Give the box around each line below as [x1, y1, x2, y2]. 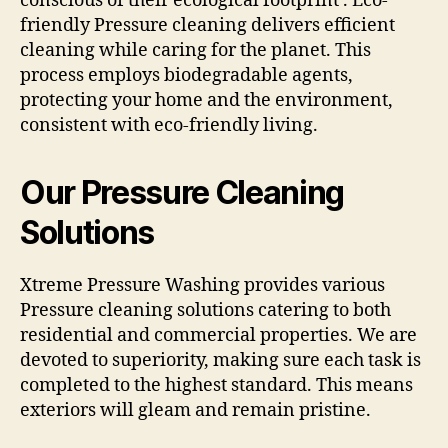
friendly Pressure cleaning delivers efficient [20, 14, 395, 38]
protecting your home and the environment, [20, 89, 393, 113]
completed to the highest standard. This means [20, 374, 413, 398]
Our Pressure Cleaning [20, 173, 345, 213]
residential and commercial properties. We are [20, 324, 417, 348]
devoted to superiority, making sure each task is [20, 349, 421, 373]
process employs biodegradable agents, [20, 64, 353, 88]
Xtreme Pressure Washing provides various [20, 274, 385, 298]
